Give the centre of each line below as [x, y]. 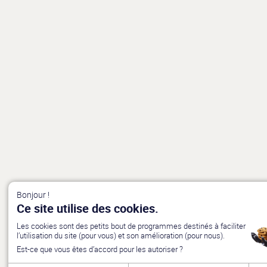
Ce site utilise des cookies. [87, 209]
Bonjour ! [33, 195]
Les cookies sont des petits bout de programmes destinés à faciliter [131, 226]
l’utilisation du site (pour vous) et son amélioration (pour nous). [120, 235]
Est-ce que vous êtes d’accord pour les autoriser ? [100, 249]
